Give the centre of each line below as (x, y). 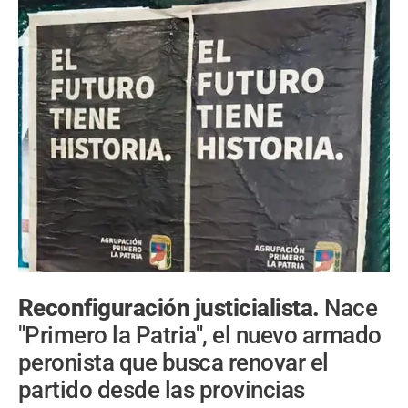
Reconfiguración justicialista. (172, 307)
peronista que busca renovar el (173, 362)
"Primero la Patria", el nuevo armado (200, 335)
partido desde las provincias (162, 389)
